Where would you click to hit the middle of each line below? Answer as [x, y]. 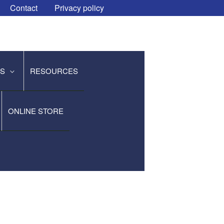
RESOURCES [54, 71]
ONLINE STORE [36, 111]
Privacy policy [79, 8]
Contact [25, 8]
